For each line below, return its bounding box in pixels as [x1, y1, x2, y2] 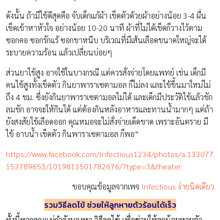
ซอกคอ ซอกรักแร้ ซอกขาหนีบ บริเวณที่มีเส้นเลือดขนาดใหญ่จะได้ [6, 35, 206, 46]
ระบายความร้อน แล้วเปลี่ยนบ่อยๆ [6, 47, 112, 58]
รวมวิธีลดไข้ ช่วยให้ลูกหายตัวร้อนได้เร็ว [44, 199, 176, 211]
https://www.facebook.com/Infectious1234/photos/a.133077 [6, 149, 214, 160]
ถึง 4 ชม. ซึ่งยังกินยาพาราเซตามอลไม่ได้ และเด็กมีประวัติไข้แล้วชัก [6, 92, 213, 103]
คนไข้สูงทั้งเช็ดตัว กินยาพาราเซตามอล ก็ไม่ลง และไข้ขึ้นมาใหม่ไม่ [6, 80, 211, 90]
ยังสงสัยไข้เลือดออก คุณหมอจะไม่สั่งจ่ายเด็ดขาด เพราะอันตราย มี [6, 116, 208, 127]
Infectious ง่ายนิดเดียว [141, 181, 214, 192]
